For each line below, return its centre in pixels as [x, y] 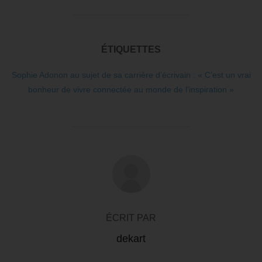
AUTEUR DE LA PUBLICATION [131, 161]
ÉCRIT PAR [131, 218]
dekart [131, 238]
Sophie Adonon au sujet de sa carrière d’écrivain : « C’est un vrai [131, 75]
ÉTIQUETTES [131, 49]
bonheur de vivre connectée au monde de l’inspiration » [131, 89]
